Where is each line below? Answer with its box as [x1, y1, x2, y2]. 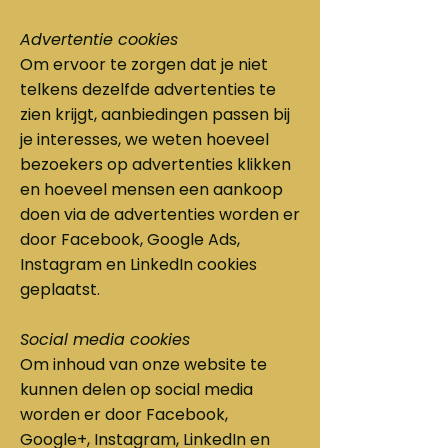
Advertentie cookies [20, 28, 178, 51]
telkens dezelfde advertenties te [20, 78, 276, 101]
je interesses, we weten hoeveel [20, 128, 269, 151]
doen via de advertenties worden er [20, 203, 300, 226]
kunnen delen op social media [20, 378, 253, 401]
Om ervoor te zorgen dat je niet [20, 53, 268, 76]
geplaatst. [20, 278, 100, 301]
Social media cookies [20, 328, 190, 351]
